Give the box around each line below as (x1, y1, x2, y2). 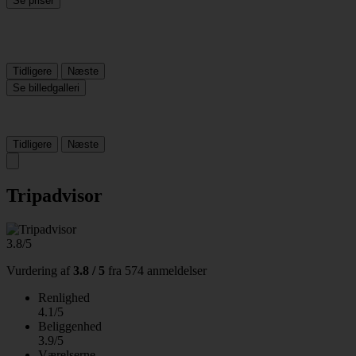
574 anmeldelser (125, 263, 207, 277)
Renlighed (38, 290, 90, 304)
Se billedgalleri (13, 81, 79, 94)
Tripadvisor (6, 184, 103, 206)
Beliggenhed (38, 319, 102, 333)
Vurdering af (6, 263, 70, 277)
